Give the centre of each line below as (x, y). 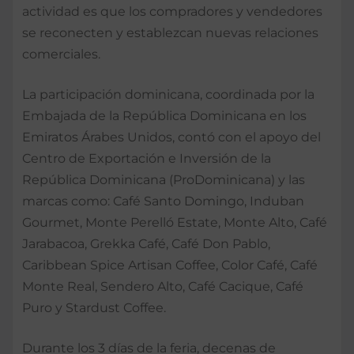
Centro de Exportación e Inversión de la (147, 158)
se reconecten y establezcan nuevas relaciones (170, 32)
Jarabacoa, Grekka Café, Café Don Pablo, (146, 243)
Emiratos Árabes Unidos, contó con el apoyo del (171, 137)
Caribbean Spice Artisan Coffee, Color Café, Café (170, 265)
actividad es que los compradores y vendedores (172, 11)
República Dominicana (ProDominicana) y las (164, 179)
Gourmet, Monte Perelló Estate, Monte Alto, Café (175, 222)
